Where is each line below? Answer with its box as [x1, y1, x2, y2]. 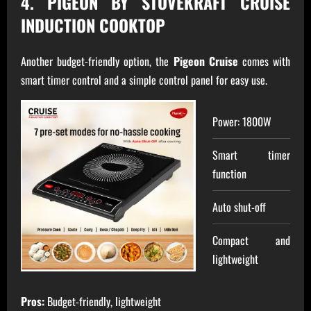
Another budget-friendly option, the [21, 53, 174, 70]
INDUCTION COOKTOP [21, 12, 165, 38]
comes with [237, 53, 291, 70]
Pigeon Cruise [173, 53, 238, 70]
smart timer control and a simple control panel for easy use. [21, 72, 267, 89]
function [212, 165, 246, 183]
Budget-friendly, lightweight [44, 292, 161, 310]
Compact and [212, 232, 290, 249]
